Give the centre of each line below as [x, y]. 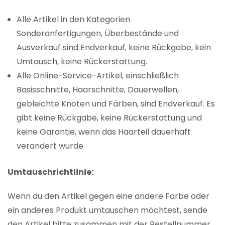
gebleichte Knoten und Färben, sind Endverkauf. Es [116, 104]
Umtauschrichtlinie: [50, 172]
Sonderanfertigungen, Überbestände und [98, 34]
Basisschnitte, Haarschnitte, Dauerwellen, [98, 90]
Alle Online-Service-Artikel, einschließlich [98, 76]
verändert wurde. [51, 146]
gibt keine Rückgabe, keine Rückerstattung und [109, 118]
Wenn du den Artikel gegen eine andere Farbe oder [108, 196]
